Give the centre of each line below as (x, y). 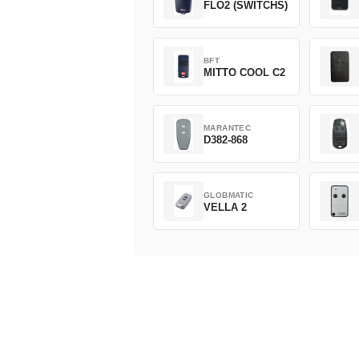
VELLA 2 (225, 207)
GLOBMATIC (229, 195)
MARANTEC (228, 127)
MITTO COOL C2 (244, 72)
